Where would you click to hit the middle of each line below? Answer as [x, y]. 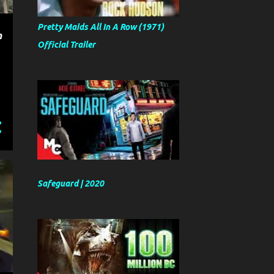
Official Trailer [66, 45]
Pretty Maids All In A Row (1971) [100, 27]
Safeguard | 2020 [70, 183]
